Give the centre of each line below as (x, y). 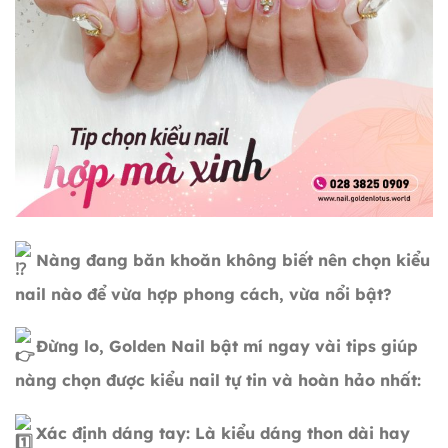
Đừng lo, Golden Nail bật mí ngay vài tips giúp (224, 346)
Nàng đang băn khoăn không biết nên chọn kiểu (230, 259)
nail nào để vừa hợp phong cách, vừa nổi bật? (203, 293)
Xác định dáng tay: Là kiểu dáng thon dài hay (220, 432)
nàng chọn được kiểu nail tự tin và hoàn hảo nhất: (218, 380)
